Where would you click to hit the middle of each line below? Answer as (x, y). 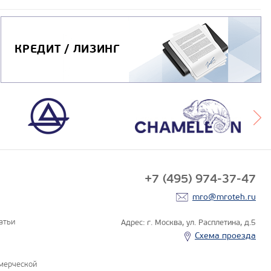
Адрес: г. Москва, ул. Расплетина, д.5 (188, 222)
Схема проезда (225, 236)
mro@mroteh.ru (224, 197)
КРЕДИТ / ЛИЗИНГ (67, 50)
